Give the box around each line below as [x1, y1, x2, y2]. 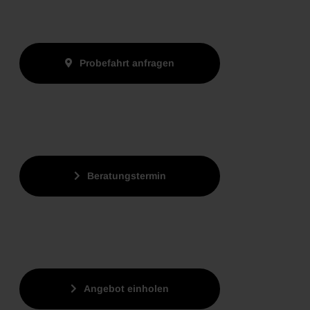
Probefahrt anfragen [80, 57, 175, 69]
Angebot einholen [84, 282, 170, 294]
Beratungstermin [86, 170, 166, 181]
